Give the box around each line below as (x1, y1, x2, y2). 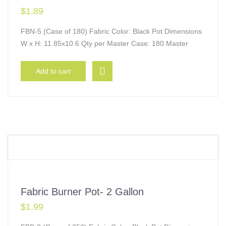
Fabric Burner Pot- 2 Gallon (21, 186, 144, 197)
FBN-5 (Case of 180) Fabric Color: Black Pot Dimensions (21, 27, 202, 35)
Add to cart (36, 67, 71, 75)
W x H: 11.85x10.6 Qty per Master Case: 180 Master (21, 39, 188, 47)
